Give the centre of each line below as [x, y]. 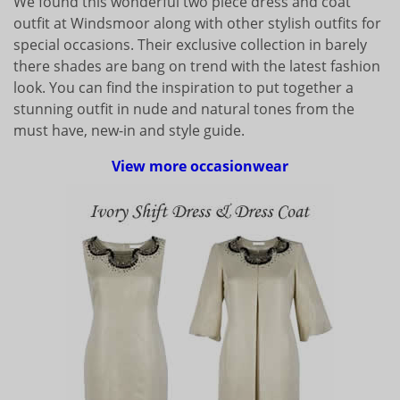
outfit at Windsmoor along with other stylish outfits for [197, 23]
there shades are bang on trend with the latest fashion [197, 66]
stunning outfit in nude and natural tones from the [184, 108]
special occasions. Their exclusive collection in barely [190, 44]
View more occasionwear [200, 166]
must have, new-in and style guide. [129, 130]
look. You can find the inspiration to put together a [183, 87]
